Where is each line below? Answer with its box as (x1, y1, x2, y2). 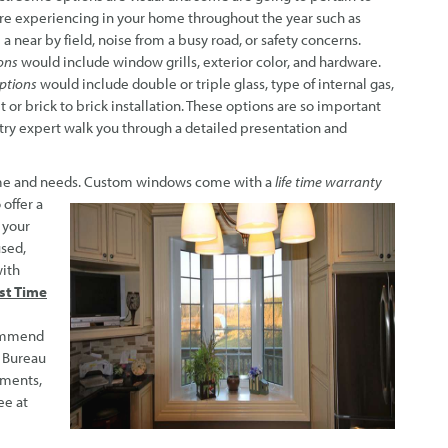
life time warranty (275, 172, 382, 192)
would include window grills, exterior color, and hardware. (18, 52, 381, 72)
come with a (195, 172, 275, 192)
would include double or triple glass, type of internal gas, (37, 74, 394, 94)
